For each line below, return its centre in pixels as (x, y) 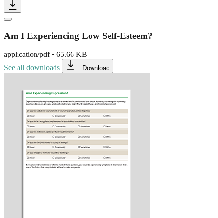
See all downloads (32, 68)
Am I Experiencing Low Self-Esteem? (78, 36)
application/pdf (27, 54)
